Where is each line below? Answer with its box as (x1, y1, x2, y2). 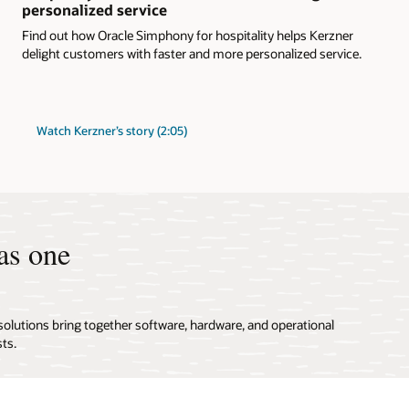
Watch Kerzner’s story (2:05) (37, 122, 188, 138)
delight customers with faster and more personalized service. (21, 45, 362, 63)
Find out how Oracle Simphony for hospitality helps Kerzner (21, 26, 353, 45)
